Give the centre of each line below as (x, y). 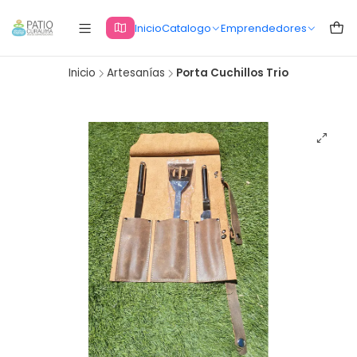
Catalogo (186, 28)
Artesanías (136, 73)
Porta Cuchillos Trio (232, 73)
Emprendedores (263, 28)
